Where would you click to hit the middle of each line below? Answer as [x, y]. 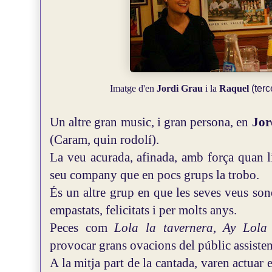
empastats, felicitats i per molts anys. [143, 210]
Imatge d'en [134, 89]
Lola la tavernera [164, 228]
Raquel [234, 89]
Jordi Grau [180, 89]
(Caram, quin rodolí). [104, 140]
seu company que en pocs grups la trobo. [155, 175]
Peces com [82, 228]
